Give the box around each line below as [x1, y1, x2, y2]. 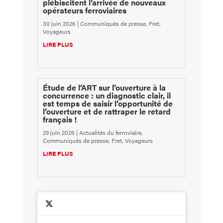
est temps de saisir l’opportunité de [42, 97, 173, 109]
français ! [42, 113, 77, 125]
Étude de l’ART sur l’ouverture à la [42, 81, 166, 93]
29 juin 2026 [42, 127, 75, 137]
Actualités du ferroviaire [79, 127, 141, 137]
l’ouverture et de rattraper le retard [42, 105, 171, 117]
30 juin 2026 [42, 18, 76, 28]
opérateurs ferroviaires [42, 4, 126, 16]
